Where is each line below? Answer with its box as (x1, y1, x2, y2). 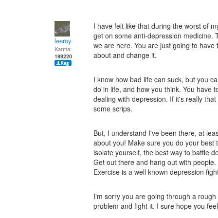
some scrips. (93, 104, 132, 113)
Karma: (54, 45, 72, 53)
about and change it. (93, 50, 157, 60)
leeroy (54, 36, 72, 45)
